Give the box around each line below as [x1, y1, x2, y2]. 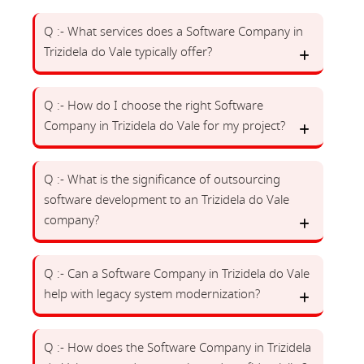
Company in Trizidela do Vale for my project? [44, 117, 285, 135]
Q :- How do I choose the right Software [44, 97, 263, 115]
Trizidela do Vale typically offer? [44, 43, 212, 61]
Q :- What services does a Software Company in [44, 23, 303, 41]
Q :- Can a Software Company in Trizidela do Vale [44, 265, 310, 283]
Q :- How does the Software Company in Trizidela [44, 339, 311, 357]
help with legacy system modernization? [44, 285, 260, 303]
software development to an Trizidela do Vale [44, 191, 289, 209]
